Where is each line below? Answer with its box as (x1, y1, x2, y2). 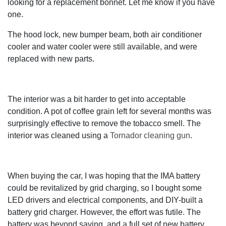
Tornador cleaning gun (110, 131, 190, 140)
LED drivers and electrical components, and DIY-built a (8, 196, 203, 204)
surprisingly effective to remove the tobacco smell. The (8, 119, 201, 128)
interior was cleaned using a (8, 131, 110, 140)
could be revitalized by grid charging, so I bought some (8, 184, 202, 192)
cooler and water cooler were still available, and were (8, 42, 197, 51)
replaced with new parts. (8, 54, 94, 63)
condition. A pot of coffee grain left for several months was (8, 107, 211, 116)
